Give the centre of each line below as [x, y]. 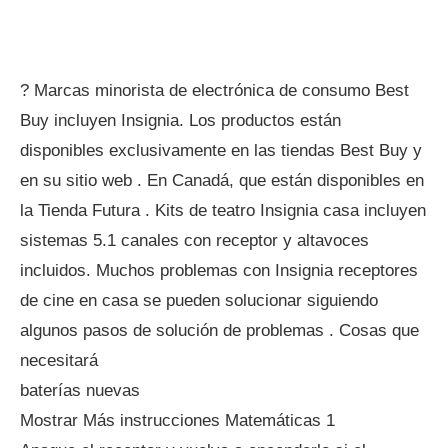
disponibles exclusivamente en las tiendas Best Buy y [221, 150]
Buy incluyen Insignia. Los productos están [180, 120]
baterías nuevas [80, 390]
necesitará [59, 360]
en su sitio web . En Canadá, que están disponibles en [222, 180]
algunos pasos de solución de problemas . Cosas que [219, 330]
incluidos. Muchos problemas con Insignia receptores [219, 270]
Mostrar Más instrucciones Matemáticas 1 [177, 420]
